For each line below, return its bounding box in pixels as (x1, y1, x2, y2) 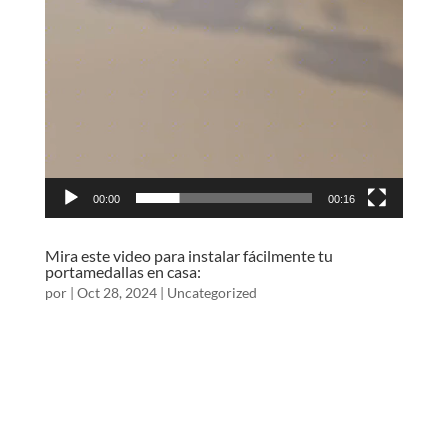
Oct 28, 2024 (76, 284, 157, 302)
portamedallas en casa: (44, 262, 201, 282)
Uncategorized (166, 284, 257, 302)
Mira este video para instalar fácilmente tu (44, 246, 333, 266)
